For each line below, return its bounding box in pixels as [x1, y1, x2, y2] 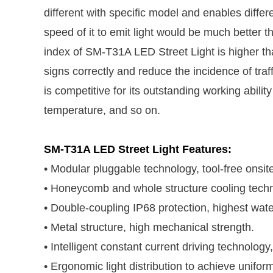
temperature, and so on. [44, 104, 160, 116]
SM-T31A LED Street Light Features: [44, 143, 232, 155]
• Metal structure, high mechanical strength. [44, 221, 254, 233]
